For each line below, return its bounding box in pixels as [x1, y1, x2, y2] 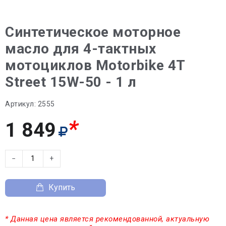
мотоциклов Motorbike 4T [5, 56, 185, 74]
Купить [48, 183, 75, 192]
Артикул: [5, 99, 36, 108]
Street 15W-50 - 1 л [5, 73, 137, 90]
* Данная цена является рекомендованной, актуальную [5, 214, 209, 223]
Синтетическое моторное [5, 23, 181, 40]
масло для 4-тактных [5, 40, 156, 57]
